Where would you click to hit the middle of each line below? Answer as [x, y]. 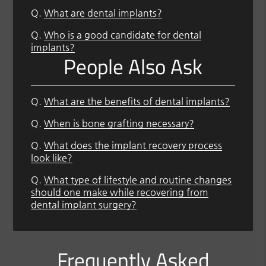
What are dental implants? [103, 12]
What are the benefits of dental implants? [137, 102]
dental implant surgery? [84, 205]
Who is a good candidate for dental [123, 34]
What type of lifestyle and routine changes [138, 180]
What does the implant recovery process [133, 145]
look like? [52, 158]
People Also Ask [133, 67]
